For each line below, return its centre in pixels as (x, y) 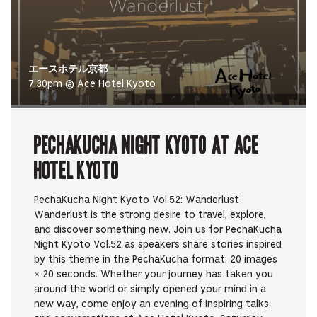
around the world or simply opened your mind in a (150, 290)
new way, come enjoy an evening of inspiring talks (151, 305)
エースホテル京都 (68, 70)
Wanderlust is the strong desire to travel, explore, (150, 215)
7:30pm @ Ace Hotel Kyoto (92, 85)
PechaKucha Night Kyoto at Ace (146, 144)
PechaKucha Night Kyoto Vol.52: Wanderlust (137, 201)
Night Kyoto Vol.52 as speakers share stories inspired (158, 245)
